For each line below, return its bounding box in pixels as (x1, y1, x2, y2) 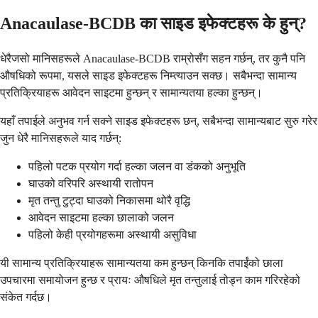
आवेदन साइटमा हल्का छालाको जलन (28, 211, 174, 224)
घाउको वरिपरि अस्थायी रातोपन (28, 177, 153, 190)
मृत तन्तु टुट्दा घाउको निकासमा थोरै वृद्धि (28, 194, 190, 207)
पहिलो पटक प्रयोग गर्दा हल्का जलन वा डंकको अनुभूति (28, 160, 246, 172)
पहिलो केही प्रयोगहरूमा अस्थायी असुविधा (28, 228, 197, 241)
